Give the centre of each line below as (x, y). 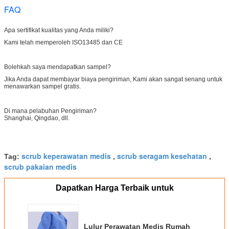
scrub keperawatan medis (66, 156)
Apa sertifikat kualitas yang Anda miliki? (59, 30)
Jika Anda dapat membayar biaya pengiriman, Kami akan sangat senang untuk (113, 79)
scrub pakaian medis (40, 166)
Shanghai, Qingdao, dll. (37, 118)
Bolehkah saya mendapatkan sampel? (58, 67)
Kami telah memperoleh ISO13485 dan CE (63, 42)
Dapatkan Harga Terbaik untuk (114, 188)
